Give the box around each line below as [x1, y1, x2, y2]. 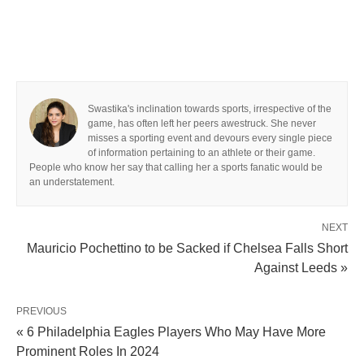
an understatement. [29, 176, 115, 188]
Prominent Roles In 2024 [16, 344, 159, 358]
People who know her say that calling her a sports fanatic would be [29, 162, 323, 173]
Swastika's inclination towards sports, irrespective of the [88, 103, 331, 115]
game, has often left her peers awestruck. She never [88, 118, 316, 129]
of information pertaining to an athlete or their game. [88, 147, 315, 158]
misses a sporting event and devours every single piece [88, 132, 332, 144]
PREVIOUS [16, 305, 67, 317]
